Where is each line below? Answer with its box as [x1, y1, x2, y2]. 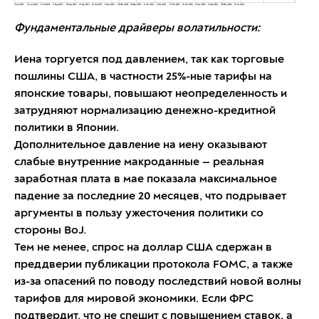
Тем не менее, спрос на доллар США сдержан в [14, 241, 272, 253]
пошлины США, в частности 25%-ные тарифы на [14, 70, 272, 83]
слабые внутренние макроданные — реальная [14, 156, 264, 168]
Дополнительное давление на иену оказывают [14, 139, 267, 151]
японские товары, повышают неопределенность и [14, 88, 287, 100]
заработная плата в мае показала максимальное [14, 173, 277, 185]
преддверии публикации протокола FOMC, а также [14, 258, 293, 271]
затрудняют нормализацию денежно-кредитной [14, 105, 276, 117]
